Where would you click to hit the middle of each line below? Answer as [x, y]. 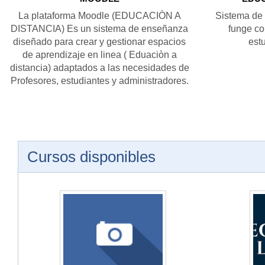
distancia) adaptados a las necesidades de [99, 68]
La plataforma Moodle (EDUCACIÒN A [99, 16]
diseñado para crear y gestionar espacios [99, 42]
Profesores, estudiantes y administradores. [99, 81]
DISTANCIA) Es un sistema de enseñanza [99, 29]
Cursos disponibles [91, 157]
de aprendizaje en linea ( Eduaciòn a [99, 55]
